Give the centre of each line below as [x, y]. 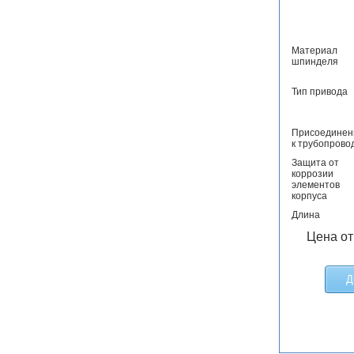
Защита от [315, 163]
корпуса [309, 196]
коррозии [312, 174]
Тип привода [319, 92]
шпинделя [314, 62]
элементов [315, 185]
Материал [314, 51]
